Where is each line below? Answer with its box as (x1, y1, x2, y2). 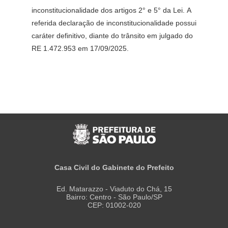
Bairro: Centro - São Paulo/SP (66, 193, 162, 201)
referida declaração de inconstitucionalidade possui (32, 19, 197, 27)
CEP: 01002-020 (87, 201, 141, 209)
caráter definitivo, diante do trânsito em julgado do (32, 32, 193, 40)
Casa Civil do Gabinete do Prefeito (54, 163, 174, 172)
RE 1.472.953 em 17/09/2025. (32, 44, 129, 52)
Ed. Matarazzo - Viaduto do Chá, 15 (56, 185, 172, 193)
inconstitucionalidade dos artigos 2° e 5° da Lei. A (32, 6, 191, 14)
